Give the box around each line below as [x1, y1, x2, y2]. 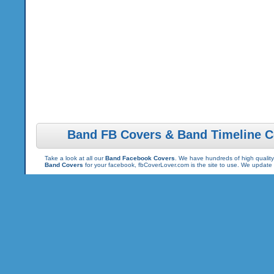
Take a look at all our [44, 155, 105, 161]
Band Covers [44, 161, 83, 168]
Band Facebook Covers [105, 155, 175, 161]
